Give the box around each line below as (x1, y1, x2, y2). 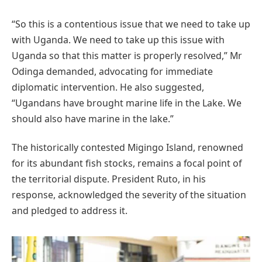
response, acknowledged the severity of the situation (12, 188, 246, 202)
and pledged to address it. (12, 204, 127, 218)
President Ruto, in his (109, 173, 206, 186)
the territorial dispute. (12, 173, 109, 186)
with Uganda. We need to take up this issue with (12, 33, 225, 46)
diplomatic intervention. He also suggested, (12, 80, 204, 94)
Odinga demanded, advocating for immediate (12, 64, 213, 78)
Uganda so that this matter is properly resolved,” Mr (12, 49, 242, 62)
